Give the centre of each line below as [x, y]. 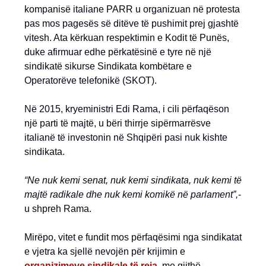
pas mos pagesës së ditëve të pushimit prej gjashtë [132, 23]
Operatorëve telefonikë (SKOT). [91, 80]
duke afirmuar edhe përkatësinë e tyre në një [118, 52]
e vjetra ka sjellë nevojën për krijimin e [105, 251]
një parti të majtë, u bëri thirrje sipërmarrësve [118, 123]
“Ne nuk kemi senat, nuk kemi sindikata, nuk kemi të [133, 180]
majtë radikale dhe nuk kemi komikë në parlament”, [131, 194]
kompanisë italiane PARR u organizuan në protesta [132, 9]
